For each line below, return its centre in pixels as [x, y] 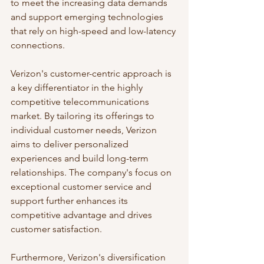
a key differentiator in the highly [78, 87]
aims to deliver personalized [71, 144]
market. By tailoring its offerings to [84, 115]
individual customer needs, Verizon [85, 130]
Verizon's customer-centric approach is [92, 73]
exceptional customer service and [82, 186]
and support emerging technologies [88, 16]
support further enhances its [70, 200]
